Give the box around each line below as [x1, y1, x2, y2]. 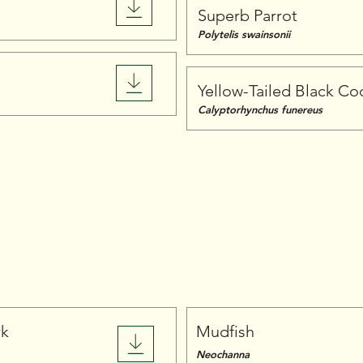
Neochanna [196, 348, 250, 361]
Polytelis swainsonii [198, 28, 290, 41]
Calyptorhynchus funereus [198, 103, 322, 116]
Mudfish [196, 322, 254, 341]
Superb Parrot [198, 6, 297, 25]
